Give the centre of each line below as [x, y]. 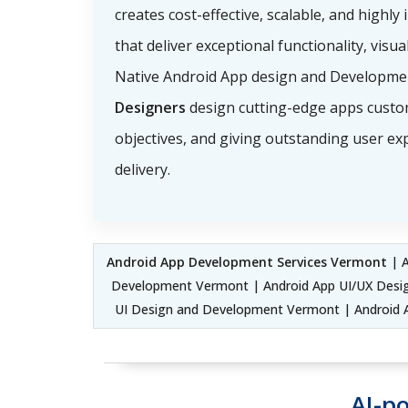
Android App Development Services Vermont [247, 261]
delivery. [143, 169]
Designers [150, 107]
